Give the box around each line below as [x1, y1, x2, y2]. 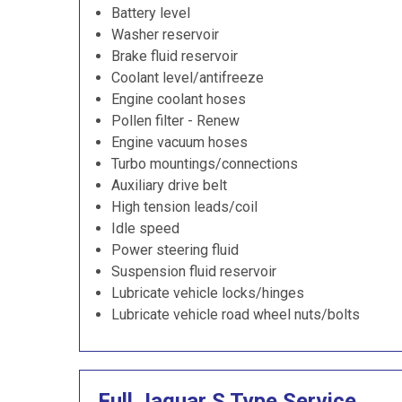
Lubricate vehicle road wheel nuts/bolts [111, 306, 360, 323]
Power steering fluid [111, 241, 239, 258]
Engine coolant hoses [111, 91, 246, 108]
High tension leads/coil [111, 198, 258, 215]
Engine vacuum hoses [111, 134, 248, 151]
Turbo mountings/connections [111, 155, 298, 172]
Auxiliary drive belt [111, 177, 227, 194]
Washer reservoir [111, 26, 219, 43]
